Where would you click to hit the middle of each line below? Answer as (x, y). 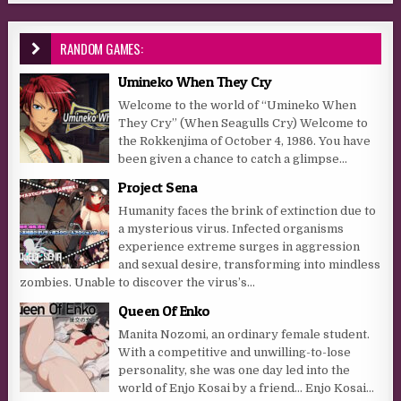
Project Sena (158, 187)
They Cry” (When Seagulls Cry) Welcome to (243, 123)
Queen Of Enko (164, 310)
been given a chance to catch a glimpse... (233, 158)
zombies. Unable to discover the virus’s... (138, 282)
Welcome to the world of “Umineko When (238, 105)
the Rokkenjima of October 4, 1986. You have (245, 141)
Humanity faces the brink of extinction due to (247, 210)
